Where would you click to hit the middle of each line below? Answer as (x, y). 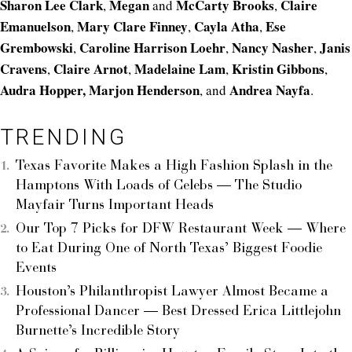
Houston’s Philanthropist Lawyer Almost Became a (172, 293)
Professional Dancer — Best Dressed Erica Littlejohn (178, 312)
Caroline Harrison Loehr (152, 48)
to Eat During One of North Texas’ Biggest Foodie (169, 249)
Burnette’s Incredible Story (98, 332)
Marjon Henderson (144, 90)
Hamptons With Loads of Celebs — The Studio (159, 187)
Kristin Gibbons (278, 69)
